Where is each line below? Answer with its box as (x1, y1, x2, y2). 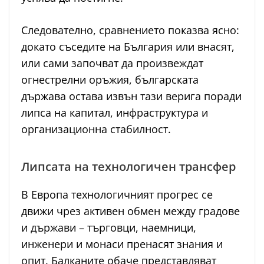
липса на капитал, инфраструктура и (21, 105, 208, 120)
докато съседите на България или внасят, (21, 39, 235, 54)
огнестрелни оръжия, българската (21, 72, 199, 87)
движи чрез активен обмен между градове (21, 204, 240, 219)
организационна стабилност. (21, 122, 171, 137)
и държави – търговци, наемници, (21, 220, 196, 235)
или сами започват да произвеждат (21, 56, 203, 71)
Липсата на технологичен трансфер (21, 159, 236, 175)
